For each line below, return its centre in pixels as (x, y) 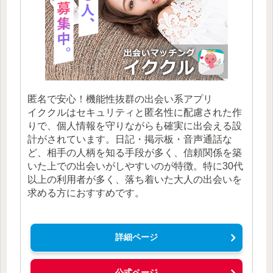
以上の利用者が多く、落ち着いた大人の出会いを (135, 179)
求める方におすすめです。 (86, 193)
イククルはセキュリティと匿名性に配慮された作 (135, 112)
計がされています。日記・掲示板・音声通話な (130, 139)
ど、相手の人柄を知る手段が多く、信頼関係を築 (135, 152)
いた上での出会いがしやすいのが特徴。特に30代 (136, 166)
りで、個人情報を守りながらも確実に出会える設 (135, 126)
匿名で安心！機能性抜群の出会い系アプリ (120, 99)
